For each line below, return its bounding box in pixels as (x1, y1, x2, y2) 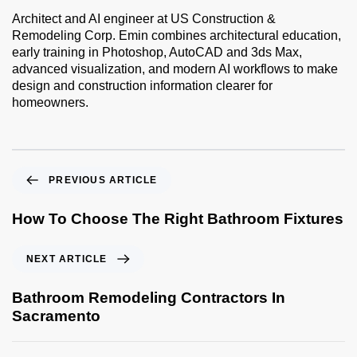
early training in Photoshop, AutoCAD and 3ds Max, (12, 45, 302, 60)
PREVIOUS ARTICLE (49, 175, 158, 186)
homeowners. (12, 96, 88, 110)
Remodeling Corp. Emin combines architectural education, (12, 29, 341, 43)
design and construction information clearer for (12, 79, 273, 93)
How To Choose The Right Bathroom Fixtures (12, 210, 343, 228)
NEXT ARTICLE (26, 253, 108, 265)
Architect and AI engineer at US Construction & (12, 12, 276, 26)
